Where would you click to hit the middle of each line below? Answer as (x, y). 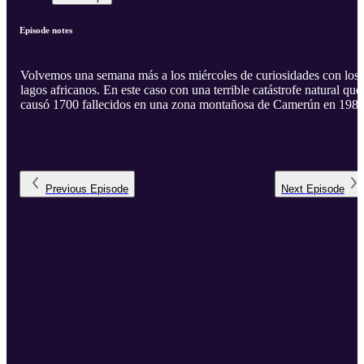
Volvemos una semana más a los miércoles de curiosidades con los (190, 76)
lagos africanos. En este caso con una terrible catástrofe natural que (191, 90)
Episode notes (46, 30)
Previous (66, 189)
